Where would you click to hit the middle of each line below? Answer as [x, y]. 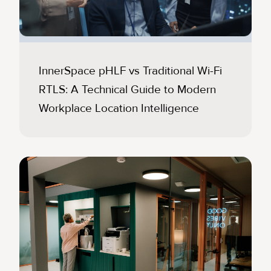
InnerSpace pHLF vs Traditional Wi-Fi [130, 70]
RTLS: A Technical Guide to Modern [127, 89]
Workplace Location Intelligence [119, 108]
